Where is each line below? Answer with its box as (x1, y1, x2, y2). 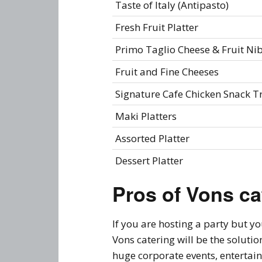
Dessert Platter (115, 153, 183, 167)
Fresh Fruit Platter (115, 20, 198, 34)
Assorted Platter (115, 131, 189, 145)
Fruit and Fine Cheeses (115, 64, 219, 78)
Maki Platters (115, 109, 177, 123)
